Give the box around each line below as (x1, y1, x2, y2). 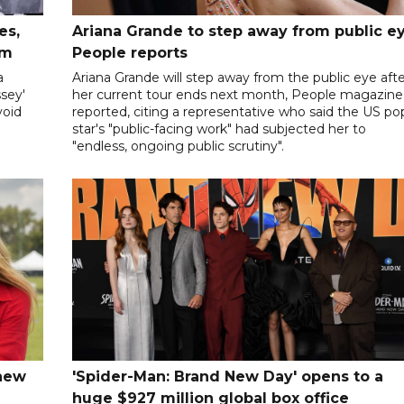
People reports (72, 43, 188, 61)
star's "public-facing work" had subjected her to (72, 120, 367, 137)
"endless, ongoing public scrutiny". (72, 137, 285, 154)
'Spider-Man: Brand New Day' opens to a (72, 368, 384, 386)
